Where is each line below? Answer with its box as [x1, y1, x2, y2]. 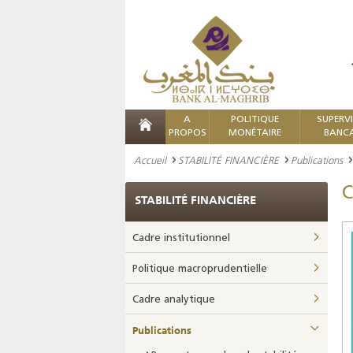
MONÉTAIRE [228, 128, 281, 138]
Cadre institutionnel [132, 233, 230, 243]
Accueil [134, 154, 166, 166]
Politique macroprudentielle [132, 264, 267, 274]
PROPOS [168, 128, 206, 138]
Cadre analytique [132, 295, 215, 305]
